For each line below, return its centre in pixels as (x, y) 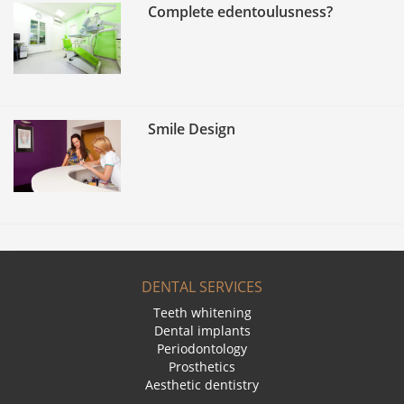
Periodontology (202, 349)
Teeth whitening (202, 312)
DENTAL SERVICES (202, 287)
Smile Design (192, 129)
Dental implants (202, 331)
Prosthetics (202, 367)
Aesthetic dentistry (202, 385)
